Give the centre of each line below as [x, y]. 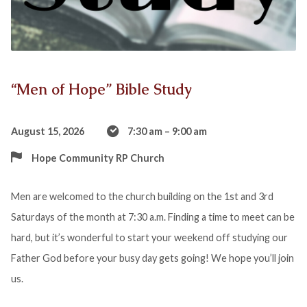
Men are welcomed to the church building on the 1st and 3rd [142, 196]
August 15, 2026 [47, 131]
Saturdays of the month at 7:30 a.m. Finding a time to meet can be [152, 217]
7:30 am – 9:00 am [167, 131]
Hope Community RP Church [98, 158]
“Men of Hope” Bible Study [101, 89]
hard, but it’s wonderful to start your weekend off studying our [149, 237]
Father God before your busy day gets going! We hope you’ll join [152, 258]
